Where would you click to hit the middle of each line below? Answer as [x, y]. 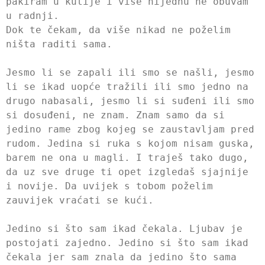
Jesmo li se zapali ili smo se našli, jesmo [130, 72]
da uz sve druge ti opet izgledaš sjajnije [127, 172]
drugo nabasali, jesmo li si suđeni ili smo [130, 101]
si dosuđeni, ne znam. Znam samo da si [115, 115]
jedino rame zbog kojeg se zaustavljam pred [130, 129]
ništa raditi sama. [59, 44]
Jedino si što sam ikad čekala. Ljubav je [124, 228]
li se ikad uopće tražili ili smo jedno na [127, 86]
